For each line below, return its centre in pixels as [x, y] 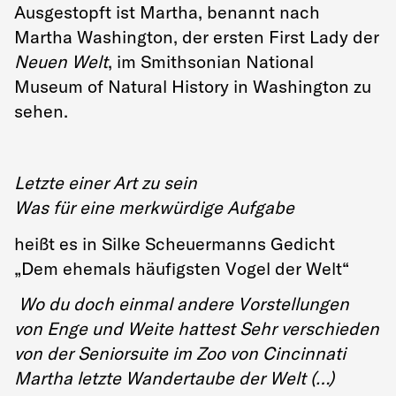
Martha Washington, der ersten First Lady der [197, 37]
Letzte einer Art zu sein [106, 183]
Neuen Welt [61, 61]
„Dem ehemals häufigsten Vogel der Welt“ [182, 268]
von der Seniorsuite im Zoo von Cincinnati [180, 353]
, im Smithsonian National [211, 61]
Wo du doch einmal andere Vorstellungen [182, 304]
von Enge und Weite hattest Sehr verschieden [197, 328]
